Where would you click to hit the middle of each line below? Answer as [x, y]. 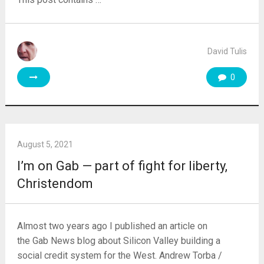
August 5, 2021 [45, 144]
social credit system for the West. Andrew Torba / [119, 255]
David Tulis [227, 51]
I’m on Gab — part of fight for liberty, [122, 166]
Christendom [55, 183]
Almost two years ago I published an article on [112, 226]
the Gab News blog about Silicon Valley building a [118, 240]
